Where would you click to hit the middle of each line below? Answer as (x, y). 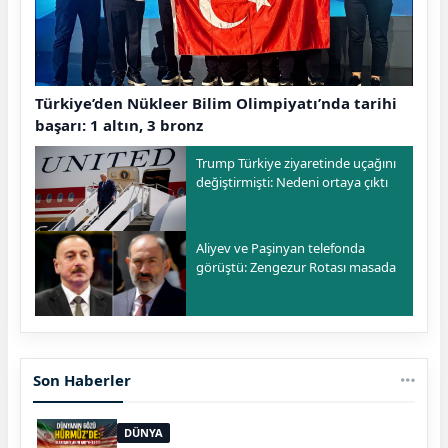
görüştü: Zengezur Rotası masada (296, 267)
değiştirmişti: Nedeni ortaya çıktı (292, 182)
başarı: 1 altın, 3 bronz (119, 125)
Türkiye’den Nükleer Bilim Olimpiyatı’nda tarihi (216, 103)
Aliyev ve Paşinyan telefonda (281, 248)
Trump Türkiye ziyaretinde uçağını (296, 163)
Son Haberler (82, 380)
